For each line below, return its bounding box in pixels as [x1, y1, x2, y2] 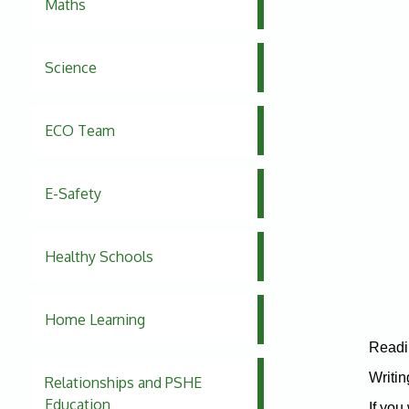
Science [44, 58, 97, 78]
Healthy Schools [44, 247, 153, 267]
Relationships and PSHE [44, 373, 202, 393]
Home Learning [44, 310, 145, 330]
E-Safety [44, 184, 101, 204]
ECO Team [44, 121, 115, 141]
